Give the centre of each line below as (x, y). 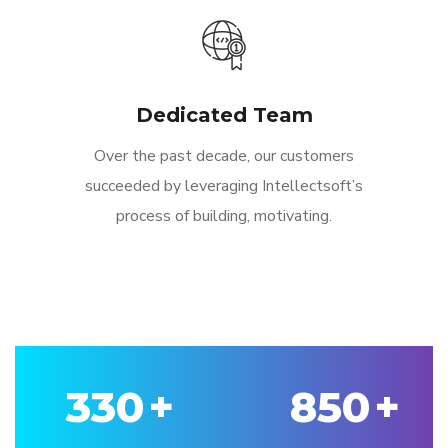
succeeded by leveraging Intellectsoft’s (224, 186)
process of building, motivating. (224, 216)
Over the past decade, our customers (224, 156)
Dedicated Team (224, 115)
